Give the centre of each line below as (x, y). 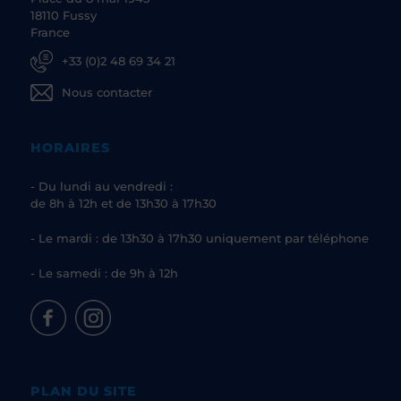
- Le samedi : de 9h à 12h (104, 273)
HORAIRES (70, 147)
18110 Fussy (64, 15)
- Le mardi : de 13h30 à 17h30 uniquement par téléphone (200, 238)
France (50, 32)
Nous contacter (107, 93)
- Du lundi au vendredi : (102, 186)
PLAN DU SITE (84, 391)
